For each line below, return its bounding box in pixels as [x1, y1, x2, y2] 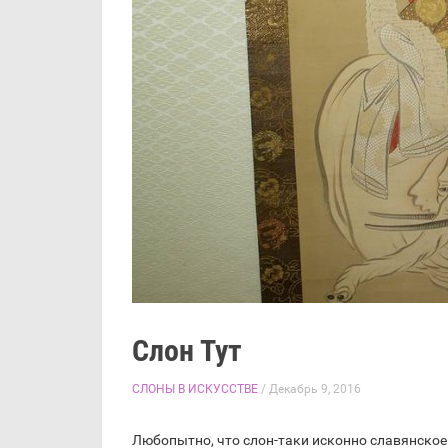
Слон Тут [132, 333, 242, 368]
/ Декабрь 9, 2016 [258, 382, 361, 396]
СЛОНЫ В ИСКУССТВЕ [132, 382, 258, 396]
